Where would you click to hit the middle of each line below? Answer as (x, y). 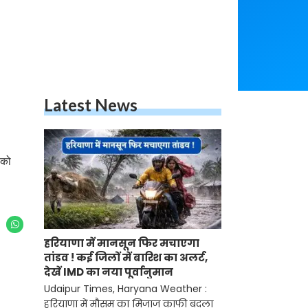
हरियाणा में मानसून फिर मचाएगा (122, 243)
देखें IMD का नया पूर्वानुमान (109, 272)
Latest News (91, 105)
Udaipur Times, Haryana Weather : (125, 289)
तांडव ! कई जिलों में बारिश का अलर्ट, (126, 258)
